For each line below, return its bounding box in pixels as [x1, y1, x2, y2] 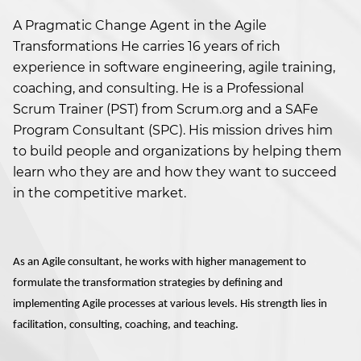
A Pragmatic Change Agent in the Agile [13, 18, 267, 34]
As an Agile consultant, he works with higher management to [13, 256, 306, 269]
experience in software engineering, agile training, [13, 60, 335, 76]
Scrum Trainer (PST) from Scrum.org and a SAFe [13, 102, 318, 118]
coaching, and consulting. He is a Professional [13, 81, 304, 97]
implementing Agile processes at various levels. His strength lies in [13, 298, 327, 311]
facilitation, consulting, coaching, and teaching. [13, 319, 239, 332]
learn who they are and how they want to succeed [13, 164, 337, 180]
